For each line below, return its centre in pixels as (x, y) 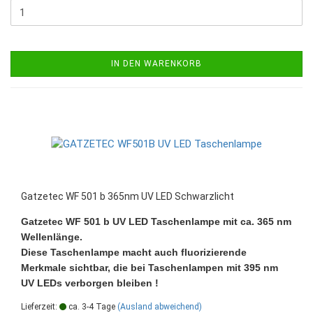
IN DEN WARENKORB (156, 63)
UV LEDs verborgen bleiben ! (90, 283)
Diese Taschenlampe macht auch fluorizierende (134, 252)
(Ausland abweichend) (160, 306)
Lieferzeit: (40, 306)
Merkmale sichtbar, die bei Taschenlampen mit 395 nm (150, 267)
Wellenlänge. (52, 236)
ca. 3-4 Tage (91, 306)
